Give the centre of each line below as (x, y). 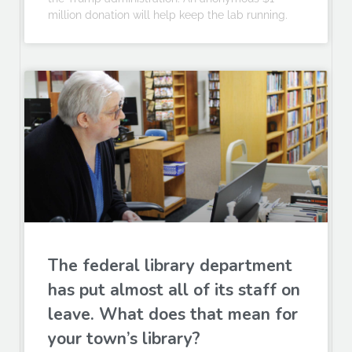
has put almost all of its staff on (174, 290)
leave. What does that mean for (173, 315)
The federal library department (170, 266)
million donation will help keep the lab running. (168, 15)
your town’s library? (126, 339)
